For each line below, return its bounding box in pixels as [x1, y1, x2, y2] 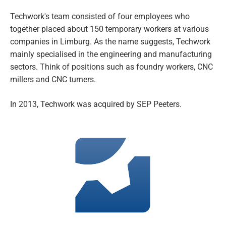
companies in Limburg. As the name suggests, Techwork [10, 37, 210, 47]
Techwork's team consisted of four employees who [10, 12, 190, 22]
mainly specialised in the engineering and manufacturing [10, 49, 212, 60]
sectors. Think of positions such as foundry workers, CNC [10, 62, 213, 72]
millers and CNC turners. [10, 75, 96, 85]
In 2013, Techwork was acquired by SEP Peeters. [10, 99, 182, 109]
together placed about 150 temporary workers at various [10, 24, 209, 34]
